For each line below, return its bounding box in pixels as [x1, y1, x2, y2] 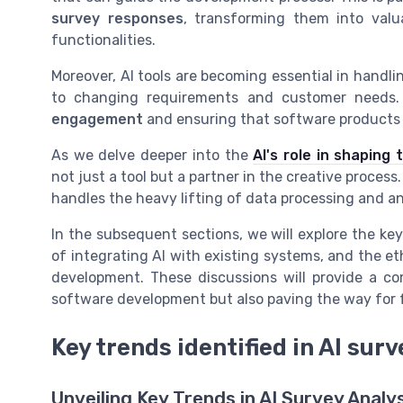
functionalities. [51, 31, 156, 49]
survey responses [51, 10, 184, 28]
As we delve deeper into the [51, 147, 254, 165]
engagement [51, 111, 143, 129]
